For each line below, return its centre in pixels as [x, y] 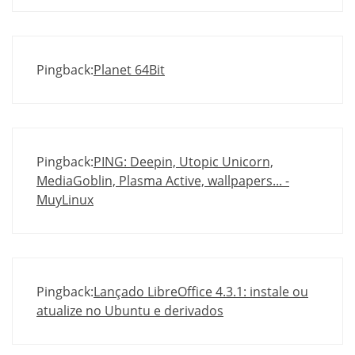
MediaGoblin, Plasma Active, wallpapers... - [163, 181]
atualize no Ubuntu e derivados [130, 311]
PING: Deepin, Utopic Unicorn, [183, 162]
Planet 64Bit [129, 70]
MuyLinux [65, 200]
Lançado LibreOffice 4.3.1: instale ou [201, 292]
